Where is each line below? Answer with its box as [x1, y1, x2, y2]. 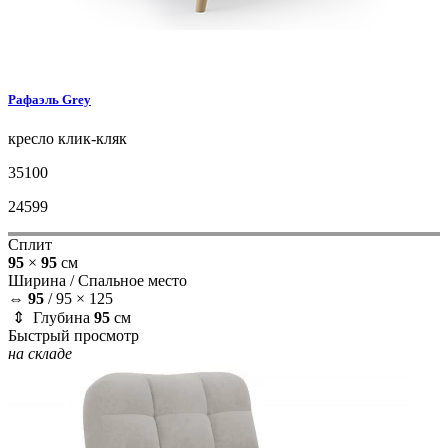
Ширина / [8, 271, 78, 289]
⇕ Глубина [8, 308, 94, 326]
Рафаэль [8, 91, 62, 107]
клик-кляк [54, 129, 127, 147]
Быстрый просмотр [8, 326, 139, 344]
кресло [8, 129, 54, 147]
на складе [8, 344, 72, 362]
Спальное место [78, 271, 187, 289]
